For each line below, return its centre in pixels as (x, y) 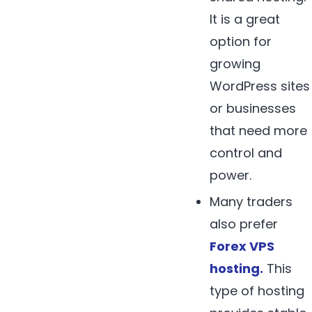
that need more (259, 130)
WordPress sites (260, 86)
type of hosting (257, 290)
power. (231, 175)
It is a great (245, 19)
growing (235, 63)
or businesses (253, 108)
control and (246, 153)
